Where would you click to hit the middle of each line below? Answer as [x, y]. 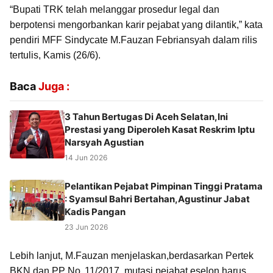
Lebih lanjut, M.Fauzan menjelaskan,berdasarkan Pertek [132, 256]
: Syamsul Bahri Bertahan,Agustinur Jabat [157, 199]
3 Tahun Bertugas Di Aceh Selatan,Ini [146, 117]
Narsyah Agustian [104, 143]
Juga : [54, 87]
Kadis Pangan [96, 212]
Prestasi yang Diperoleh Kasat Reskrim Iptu [160, 130]
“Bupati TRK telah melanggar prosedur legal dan [115, 10]
